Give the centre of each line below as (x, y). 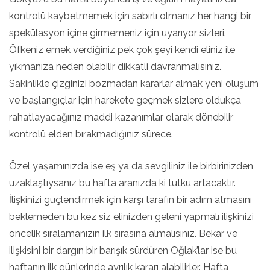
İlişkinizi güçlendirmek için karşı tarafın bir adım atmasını (130, 200)
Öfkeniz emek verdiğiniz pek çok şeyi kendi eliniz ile (122, 50)
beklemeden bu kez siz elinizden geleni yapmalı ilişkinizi (131, 217)
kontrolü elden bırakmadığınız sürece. (91, 134)
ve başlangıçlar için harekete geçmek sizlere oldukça (125, 100)
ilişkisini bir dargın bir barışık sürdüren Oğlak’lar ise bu (123, 250)
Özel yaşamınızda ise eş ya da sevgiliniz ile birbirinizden (131, 166)
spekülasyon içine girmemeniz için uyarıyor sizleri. (118, 33)
